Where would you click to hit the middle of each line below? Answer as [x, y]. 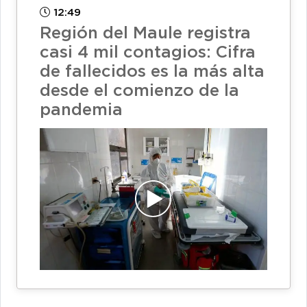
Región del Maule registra [145, 34]
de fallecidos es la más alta [152, 72]
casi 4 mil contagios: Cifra [148, 53]
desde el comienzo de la [139, 91]
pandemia [81, 111]
